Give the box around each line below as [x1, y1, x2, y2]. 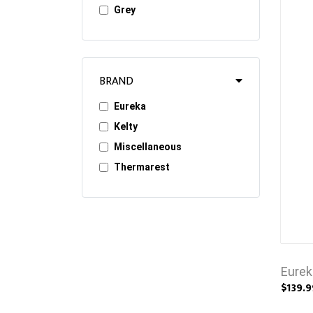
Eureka [114, 101, 146, 112]
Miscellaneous [114, 141, 182, 152]
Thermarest [114, 161, 170, 173]
